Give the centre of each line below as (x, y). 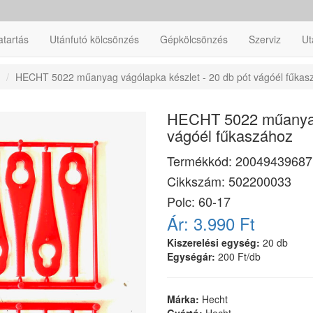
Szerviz (265, 39)
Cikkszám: (198, 181)
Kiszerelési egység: (213, 242)
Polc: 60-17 (199, 201)
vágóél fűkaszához (230, 135)
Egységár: (191, 256)
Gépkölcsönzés (194, 39)
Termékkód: (201, 161)
